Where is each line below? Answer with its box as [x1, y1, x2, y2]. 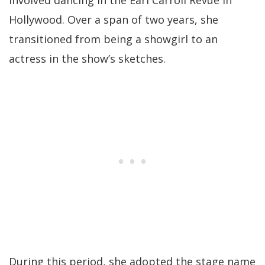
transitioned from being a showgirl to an [9, 32, 218, 47]
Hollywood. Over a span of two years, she [9, 12, 218, 27]
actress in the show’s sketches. [9, 51, 166, 66]
